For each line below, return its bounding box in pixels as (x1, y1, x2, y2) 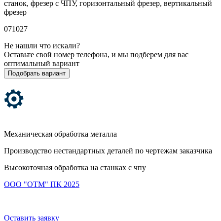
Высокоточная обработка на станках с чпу (4, 163, 146, 172)
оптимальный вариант (4, 59, 79, 68)
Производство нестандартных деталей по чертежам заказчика (4, 146, 212, 155)
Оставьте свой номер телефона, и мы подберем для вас (4, 50, 188, 59)
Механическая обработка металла (4, 129, 117, 138)
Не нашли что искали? (4, 41, 80, 50)
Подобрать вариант (8, 69, 66, 77)
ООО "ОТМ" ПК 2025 (4, 180, 79, 188)
